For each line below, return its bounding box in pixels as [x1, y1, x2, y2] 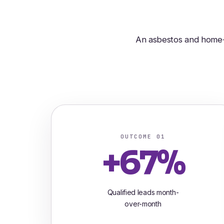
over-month [124, 199, 161, 208]
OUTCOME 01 [120, 132, 165, 140]
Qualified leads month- [107, 187, 179, 196]
